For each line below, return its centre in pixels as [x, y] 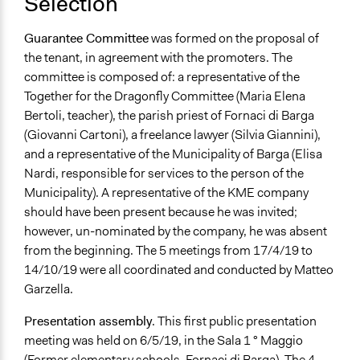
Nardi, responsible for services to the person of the [164, 174]
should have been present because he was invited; [161, 212]
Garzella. [49, 289]
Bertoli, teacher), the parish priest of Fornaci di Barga [169, 116]
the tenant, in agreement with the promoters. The [158, 58]
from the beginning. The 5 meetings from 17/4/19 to [168, 251]
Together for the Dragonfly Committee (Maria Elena [165, 96]
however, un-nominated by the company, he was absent [176, 231]
